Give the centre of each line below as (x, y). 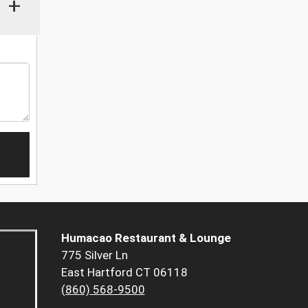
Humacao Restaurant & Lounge (146, 238)
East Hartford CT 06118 (124, 273)
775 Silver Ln (94, 255)
